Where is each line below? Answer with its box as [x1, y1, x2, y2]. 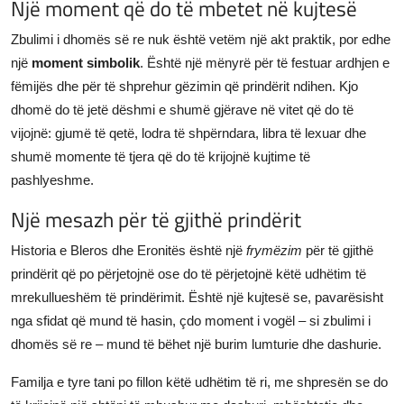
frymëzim [246, 242, 302, 258]
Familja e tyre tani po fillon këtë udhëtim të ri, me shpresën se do [11, 373, 388, 390]
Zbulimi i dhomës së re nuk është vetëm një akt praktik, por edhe [11, 31, 390, 47]
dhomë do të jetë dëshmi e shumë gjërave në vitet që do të [11, 101, 353, 117]
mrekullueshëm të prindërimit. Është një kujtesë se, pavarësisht [11, 289, 383, 305]
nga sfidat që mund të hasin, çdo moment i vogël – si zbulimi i [11, 312, 371, 328]
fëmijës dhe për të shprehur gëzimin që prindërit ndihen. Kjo [11, 78, 358, 94]
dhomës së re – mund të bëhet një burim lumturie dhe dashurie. [11, 335, 381, 352]
